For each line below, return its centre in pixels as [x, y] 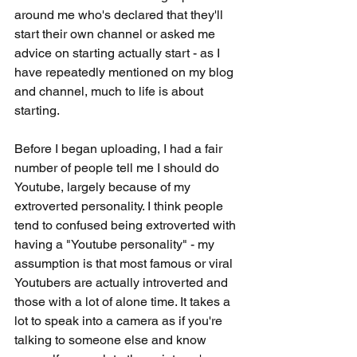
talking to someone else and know [112, 340]
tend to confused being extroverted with [127, 225]
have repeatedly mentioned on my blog [126, 72]
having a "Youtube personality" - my [116, 244]
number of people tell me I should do [118, 168]
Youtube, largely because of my [104, 187]
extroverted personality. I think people [120, 206]
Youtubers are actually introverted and [123, 282]
